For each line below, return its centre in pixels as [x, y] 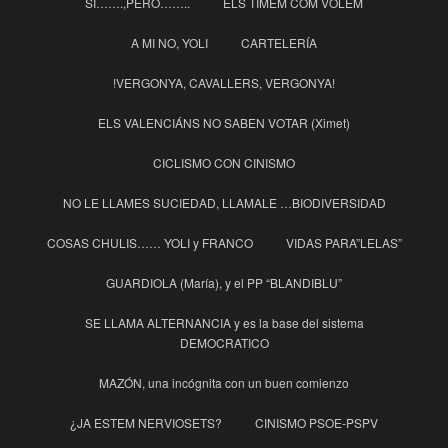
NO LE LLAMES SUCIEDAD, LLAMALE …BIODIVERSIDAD [224, 203]
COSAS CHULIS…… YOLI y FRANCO [149, 243]
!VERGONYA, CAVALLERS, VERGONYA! [224, 83]
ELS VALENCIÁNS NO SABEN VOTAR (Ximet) [224, 123]
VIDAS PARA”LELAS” [343, 243]
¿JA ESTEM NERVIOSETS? [146, 423]
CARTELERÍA [279, 43]
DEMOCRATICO [224, 343]
